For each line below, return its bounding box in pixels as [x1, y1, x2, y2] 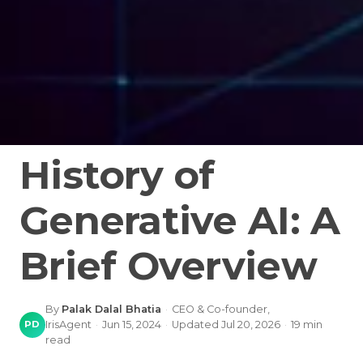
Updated [171, 318, 221, 331]
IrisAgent [45, 318, 92, 331]
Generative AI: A [19, 197, 340, 245]
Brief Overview [19, 242, 317, 290]
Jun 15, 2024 [101, 318, 161, 331]
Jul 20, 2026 [220, 318, 280, 331]
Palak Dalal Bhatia [61, 303, 161, 316]
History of [19, 152, 215, 199]
